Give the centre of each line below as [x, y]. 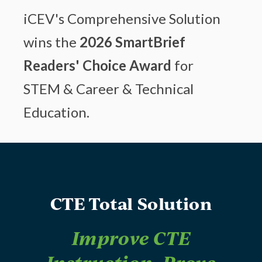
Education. [56, 112]
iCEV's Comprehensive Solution [122, 18]
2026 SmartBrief [132, 42]
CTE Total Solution [131, 204]
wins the [51, 42]
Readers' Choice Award [97, 65]
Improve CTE [131, 238]
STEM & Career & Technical [108, 88]
